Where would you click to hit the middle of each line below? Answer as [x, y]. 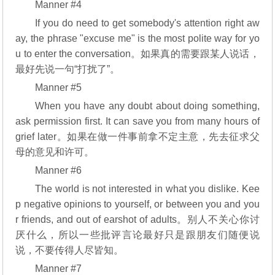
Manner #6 [59, 170]
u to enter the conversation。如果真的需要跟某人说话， [137, 54]
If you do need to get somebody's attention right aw [147, 23]
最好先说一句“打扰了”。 [68, 69]
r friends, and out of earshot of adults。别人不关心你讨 [137, 219]
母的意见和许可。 [55, 152]
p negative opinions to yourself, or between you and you [137, 204]
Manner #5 [59, 87]
